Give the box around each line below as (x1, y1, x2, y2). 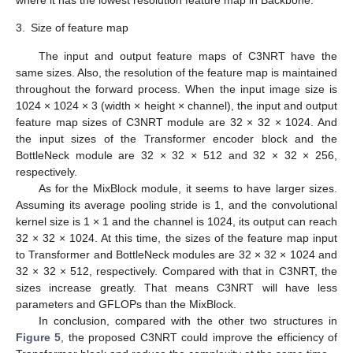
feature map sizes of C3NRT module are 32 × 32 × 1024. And (16, 115, 337, 128)
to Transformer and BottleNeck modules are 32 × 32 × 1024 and (16, 247, 337, 261)
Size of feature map (31, 21, 128, 35)
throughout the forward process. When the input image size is (16, 82, 337, 95)
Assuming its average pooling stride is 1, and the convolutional (16, 198, 337, 211)
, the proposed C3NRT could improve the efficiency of (61, 330, 338, 344)
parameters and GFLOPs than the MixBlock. (16, 297, 236, 310)
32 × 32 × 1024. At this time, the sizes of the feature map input (16, 231, 337, 244)
